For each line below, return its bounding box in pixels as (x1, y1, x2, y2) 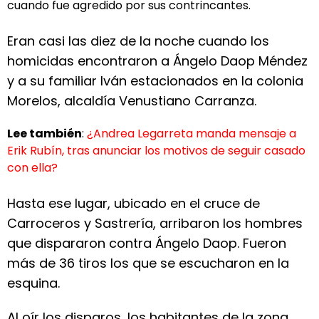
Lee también (7, 125, 82, 142)
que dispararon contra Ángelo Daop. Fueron (7, 234, 286, 252)
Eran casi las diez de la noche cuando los (7, 32, 269, 50)
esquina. (7, 274, 60, 292)
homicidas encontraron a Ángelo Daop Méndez (7, 52, 308, 70)
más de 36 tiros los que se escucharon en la (7, 254, 289, 272)
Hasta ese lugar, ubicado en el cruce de (7, 194, 260, 212)
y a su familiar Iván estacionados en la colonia (7, 72, 303, 90)
